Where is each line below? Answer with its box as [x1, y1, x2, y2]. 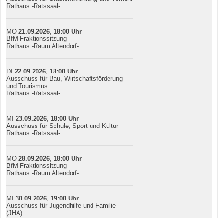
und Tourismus [6, 82, 48, 90]
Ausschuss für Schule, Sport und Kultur [6, 122, 119, 129]
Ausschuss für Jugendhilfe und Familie [6, 201, 116, 209]
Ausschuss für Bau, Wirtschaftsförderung [6, 74, 123, 82]
